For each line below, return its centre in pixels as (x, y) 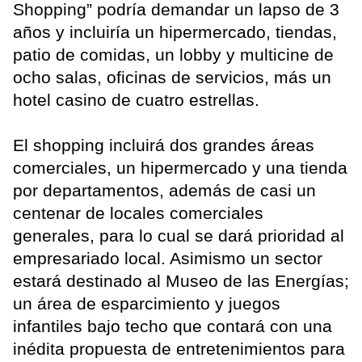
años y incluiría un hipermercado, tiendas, (175, 32)
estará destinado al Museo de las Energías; (181, 281)
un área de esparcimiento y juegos (147, 304)
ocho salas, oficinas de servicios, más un (172, 78)
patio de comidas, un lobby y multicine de (173, 55)
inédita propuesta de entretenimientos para (179, 349)
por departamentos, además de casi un (164, 191)
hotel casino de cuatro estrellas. (136, 100)
